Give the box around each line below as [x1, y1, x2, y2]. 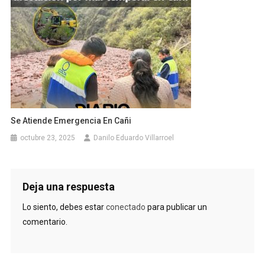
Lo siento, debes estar [22, 202, 106, 212]
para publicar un [145, 202, 207, 212]
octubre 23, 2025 [20, 134, 76, 143]
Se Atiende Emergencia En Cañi [11, 116, 132, 126]
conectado [105, 202, 146, 212]
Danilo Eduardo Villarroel [93, 134, 174, 143]
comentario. [22, 217, 67, 227]
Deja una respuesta [22, 180, 115, 193]
